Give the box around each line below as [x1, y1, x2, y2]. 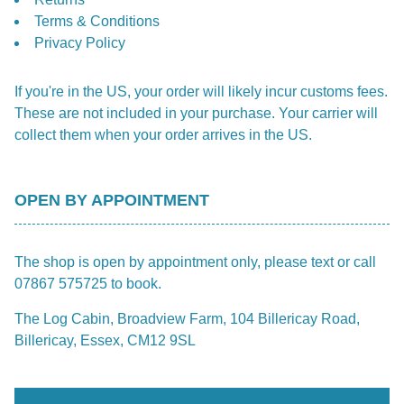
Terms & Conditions [34, 14, 160, 30]
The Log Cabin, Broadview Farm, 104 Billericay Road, [14, 310, 360, 326]
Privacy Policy [34, 35, 125, 51]
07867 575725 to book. [14, 275, 161, 291]
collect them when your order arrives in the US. [14, 127, 312, 143]
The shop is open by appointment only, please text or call [14, 253, 376, 270]
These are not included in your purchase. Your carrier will [14, 106, 378, 122]
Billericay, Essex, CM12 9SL [14, 332, 196, 348]
